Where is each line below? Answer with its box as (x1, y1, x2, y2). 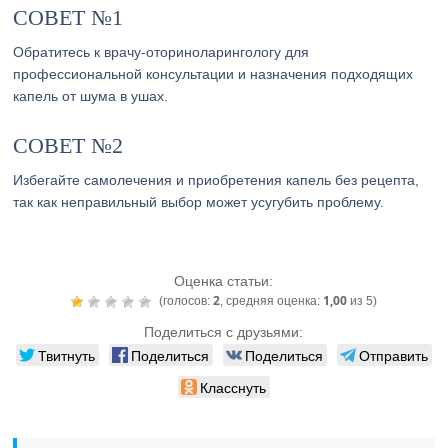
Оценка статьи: (174, 273, 274, 289)
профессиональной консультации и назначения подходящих (13, 66, 414, 82)
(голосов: (155, 294, 213, 308)
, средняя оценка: (219, 294, 323, 308)
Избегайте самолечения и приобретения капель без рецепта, (13, 172, 420, 188)
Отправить (358, 345, 428, 365)
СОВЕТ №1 (13, 5, 124, 30)
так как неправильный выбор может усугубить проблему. (13, 194, 385, 210)
